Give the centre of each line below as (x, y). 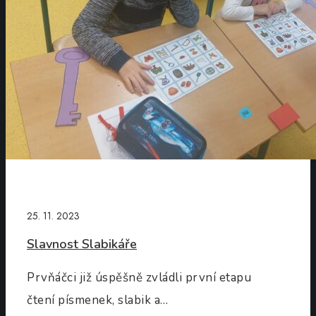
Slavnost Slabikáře (82, 244)
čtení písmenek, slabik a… (98, 300)
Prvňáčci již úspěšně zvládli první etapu (139, 278)
